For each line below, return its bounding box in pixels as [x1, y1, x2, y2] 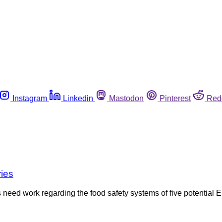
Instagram [12, 94, 47, 103]
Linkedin [63, 94, 93, 103]
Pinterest [160, 94, 191, 103]
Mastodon [109, 94, 144, 103]
